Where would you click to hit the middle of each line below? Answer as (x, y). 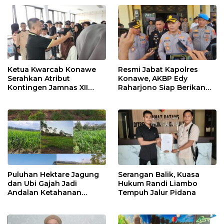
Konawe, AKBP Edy (153, 79)
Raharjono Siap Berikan (162, 88)
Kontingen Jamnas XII (48, 88)
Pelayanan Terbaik (152, 97)
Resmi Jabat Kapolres (158, 70)
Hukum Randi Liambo (158, 183)
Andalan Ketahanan (44, 192)
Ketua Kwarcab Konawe (52, 70)
